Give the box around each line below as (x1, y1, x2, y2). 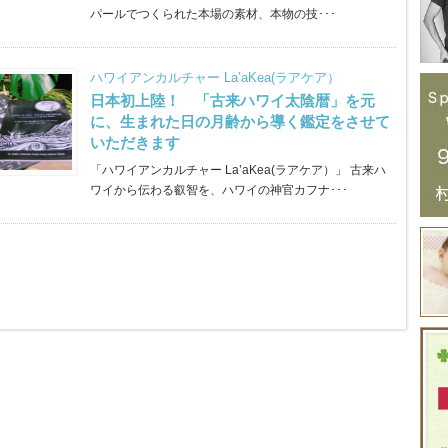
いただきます (90, 134, 195, 151)
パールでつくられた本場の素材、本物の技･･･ (90, 7, 336, 21)
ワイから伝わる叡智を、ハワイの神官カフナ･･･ (90, 183, 348, 197)
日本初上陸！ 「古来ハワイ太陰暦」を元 (90, 92, 375, 109)
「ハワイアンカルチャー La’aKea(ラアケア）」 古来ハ (90, 163, 386, 177)
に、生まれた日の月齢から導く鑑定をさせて (90, 113, 390, 130)
